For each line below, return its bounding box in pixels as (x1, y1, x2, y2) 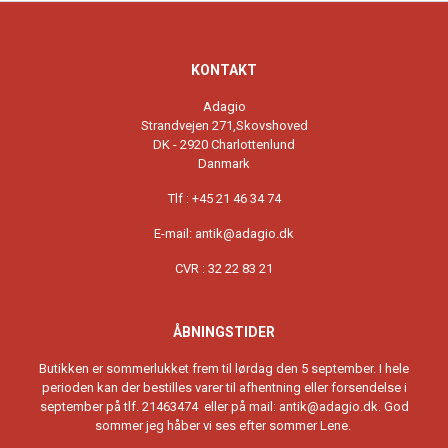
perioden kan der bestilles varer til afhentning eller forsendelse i (41, 380, 407, 396)
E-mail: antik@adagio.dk (154, 226, 294, 242)
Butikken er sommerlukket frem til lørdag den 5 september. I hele (39, 361, 409, 377)
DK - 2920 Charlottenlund (153, 137, 295, 153)
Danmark (198, 156, 250, 172)
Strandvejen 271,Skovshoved (140, 118, 308, 134)
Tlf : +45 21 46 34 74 (167, 191, 281, 207)
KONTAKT (191, 62, 257, 79)
